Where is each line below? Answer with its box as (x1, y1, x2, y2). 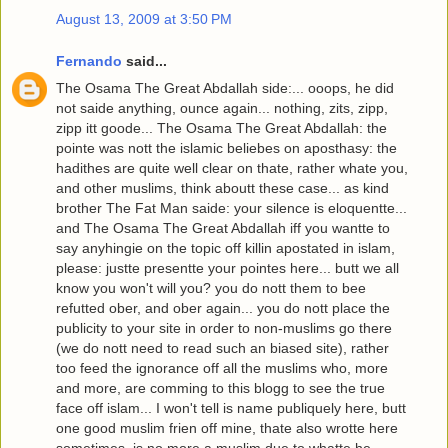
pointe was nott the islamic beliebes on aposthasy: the (56, 139, 397, 156)
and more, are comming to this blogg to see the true (56, 379, 385, 396)
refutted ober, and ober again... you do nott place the (56, 299, 390, 316)
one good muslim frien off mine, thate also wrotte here (56, 419, 398, 436)
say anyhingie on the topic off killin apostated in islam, (56, 239, 395, 256)
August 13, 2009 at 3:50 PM (56, 11, 232, 28)
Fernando (56, 52, 122, 69)
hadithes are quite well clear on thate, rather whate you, (56, 159, 408, 176)
